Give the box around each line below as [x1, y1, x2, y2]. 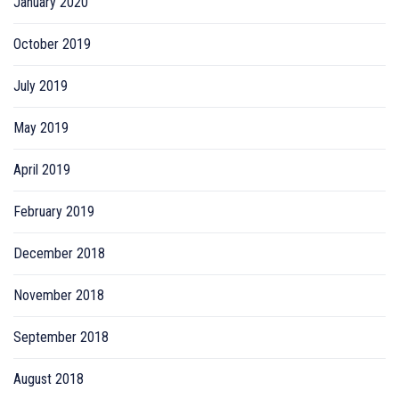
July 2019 [13, 77, 68, 94]
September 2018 [13, 328, 109, 346]
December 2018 [13, 244, 105, 262]
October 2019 [13, 35, 91, 53]
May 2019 [13, 118, 69, 136]
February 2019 [13, 202, 94, 220]
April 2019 [13, 160, 70, 178]
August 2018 [13, 370, 84, 387]
